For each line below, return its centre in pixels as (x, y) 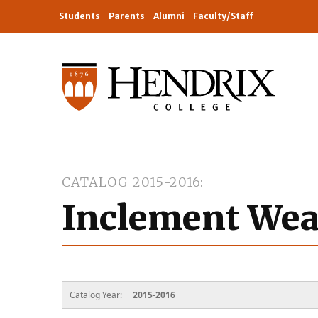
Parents (127, 16)
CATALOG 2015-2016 (131, 182)
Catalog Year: (97, 295)
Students (79, 16)
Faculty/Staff (223, 16)
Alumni (169, 16)
